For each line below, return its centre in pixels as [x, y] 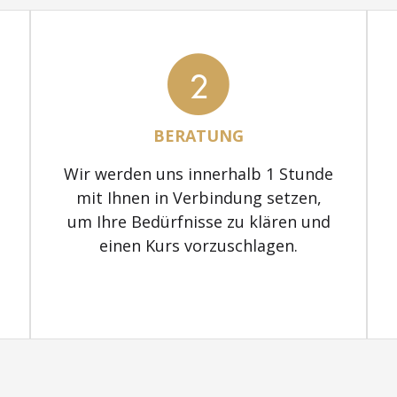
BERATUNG [198, 135]
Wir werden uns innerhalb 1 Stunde [198, 173]
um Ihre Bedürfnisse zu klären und [198, 221]
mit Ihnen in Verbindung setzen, [198, 197]
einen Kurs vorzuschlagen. [198, 245]
